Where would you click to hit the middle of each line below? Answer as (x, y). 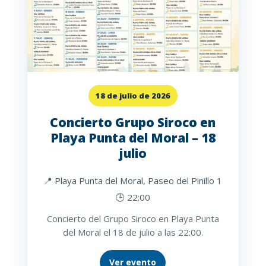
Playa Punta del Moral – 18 (133, 138)
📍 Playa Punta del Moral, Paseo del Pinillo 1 (133, 181)
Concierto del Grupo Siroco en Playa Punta (133, 219)
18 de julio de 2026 (133, 96)
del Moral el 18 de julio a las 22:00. (133, 232)
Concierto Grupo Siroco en (133, 123)
